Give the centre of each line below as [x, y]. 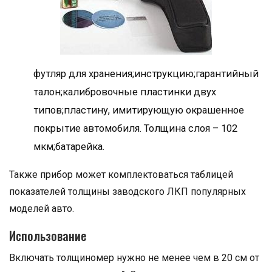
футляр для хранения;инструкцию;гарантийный [146, 74]
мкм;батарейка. [69, 147]
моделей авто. [42, 209]
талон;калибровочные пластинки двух [125, 92]
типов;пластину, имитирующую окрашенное [139, 110]
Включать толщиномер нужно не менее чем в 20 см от [134, 258]
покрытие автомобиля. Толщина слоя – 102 [135, 128]
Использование [48, 236]
